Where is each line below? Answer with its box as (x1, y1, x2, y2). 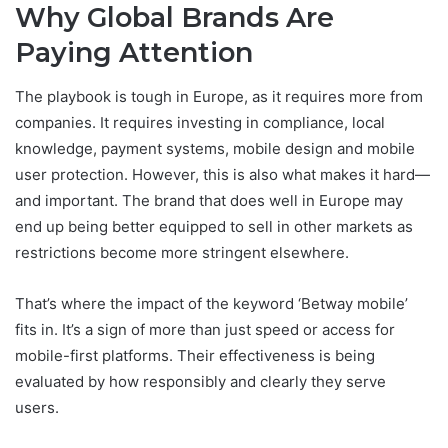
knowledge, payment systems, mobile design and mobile (15, 138, 415, 158)
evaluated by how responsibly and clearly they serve (15, 371, 386, 391)
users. (15, 397, 59, 417)
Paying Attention (15, 36, 253, 70)
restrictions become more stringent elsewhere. (15, 242, 349, 262)
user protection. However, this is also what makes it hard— (15, 164, 430, 184)
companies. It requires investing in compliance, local (15, 112, 385, 132)
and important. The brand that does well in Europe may (15, 190, 403, 210)
